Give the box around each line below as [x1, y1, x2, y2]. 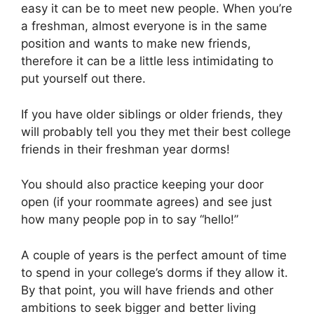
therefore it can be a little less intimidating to [21, 54, 273, 69]
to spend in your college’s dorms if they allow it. [21, 265, 288, 280]
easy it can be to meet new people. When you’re [21, 1, 292, 16]
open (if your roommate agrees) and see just [21, 195, 272, 210]
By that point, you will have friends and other [21, 282, 273, 297]
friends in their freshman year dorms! [21, 142, 230, 156]
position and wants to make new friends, [21, 36, 251, 51]
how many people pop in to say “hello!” [21, 212, 238, 227]
